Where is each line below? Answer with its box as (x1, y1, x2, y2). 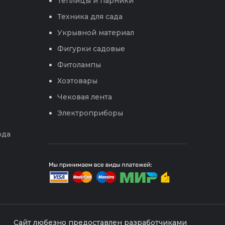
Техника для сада (57, 12, 123, 22)
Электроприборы (57, 108, 123, 118)
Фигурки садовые (57, 44, 125, 54)
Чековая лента (57, 92, 112, 102)
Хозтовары (57, 76, 97, 86)
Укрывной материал (57, 28, 134, 38)
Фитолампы (57, 60, 101, 70)
